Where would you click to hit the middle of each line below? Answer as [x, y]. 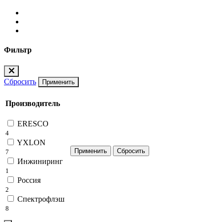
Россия [29, 180]
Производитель [33, 103]
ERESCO [33, 124]
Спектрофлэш [41, 199]
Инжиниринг [40, 162]
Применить [58, 82]
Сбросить [20, 81]
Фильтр [18, 50]
